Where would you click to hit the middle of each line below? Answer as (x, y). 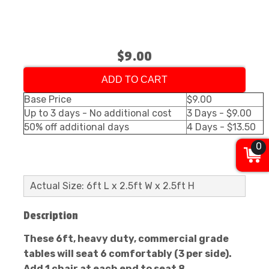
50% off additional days (77, 127)
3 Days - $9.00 (219, 113)
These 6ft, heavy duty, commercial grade (126, 239)
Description (51, 216)
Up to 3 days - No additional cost (98, 113)
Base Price (48, 99)
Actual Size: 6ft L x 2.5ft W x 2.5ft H (112, 186)
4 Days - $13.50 (221, 127)
